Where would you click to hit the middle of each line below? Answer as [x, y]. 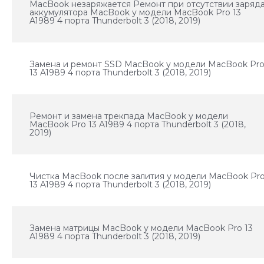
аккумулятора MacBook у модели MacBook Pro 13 [136, 12]
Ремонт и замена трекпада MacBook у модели [129, 116]
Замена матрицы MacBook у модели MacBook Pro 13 [141, 228]
